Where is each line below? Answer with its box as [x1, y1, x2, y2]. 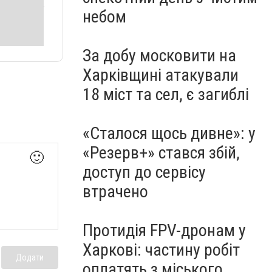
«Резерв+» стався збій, [83, 143, 240, 163]
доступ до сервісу [83, 162, 206, 182]
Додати [16, 253, 44, 263]
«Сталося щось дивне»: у [83, 123, 256, 143]
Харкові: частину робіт [83, 240, 240, 260]
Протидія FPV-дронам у [83, 220, 246, 240]
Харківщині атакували [83, 65, 239, 85]
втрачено [83, 182, 148, 202]
